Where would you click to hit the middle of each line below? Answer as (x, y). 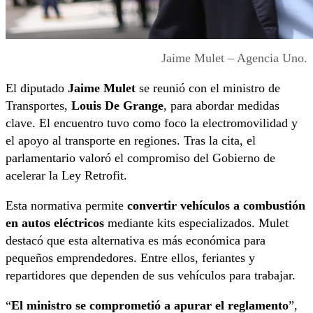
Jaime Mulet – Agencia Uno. (234, 58)
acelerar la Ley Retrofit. (66, 175)
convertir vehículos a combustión (216, 205)
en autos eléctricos (55, 223)
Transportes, (38, 105)
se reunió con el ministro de (208, 88)
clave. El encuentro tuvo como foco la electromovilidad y (152, 123)
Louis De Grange (117, 105)
